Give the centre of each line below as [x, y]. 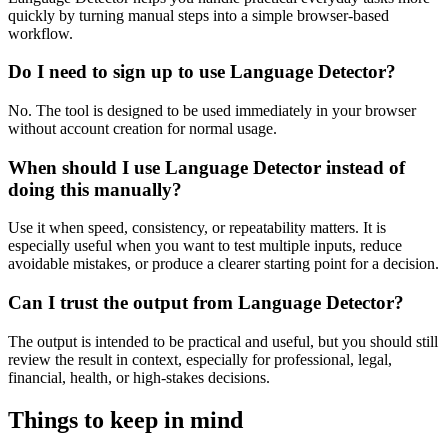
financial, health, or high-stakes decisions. [139, 377]
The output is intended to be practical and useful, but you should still [223, 341]
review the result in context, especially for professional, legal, [200, 359]
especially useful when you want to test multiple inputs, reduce [205, 246]
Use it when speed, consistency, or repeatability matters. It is [197, 228]
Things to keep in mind [125, 419]
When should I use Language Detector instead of [206, 167]
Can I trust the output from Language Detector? [206, 303]
